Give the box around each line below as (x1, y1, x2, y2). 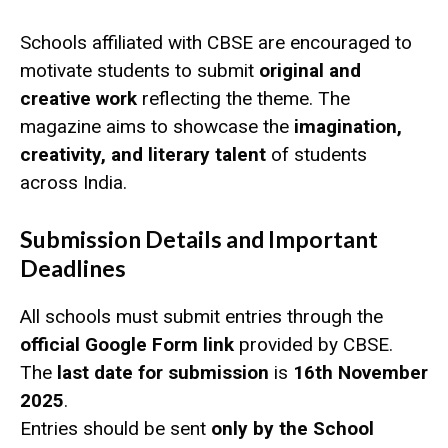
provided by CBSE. (234, 333, 393, 357)
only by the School (211, 417, 374, 441)
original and (259, 58, 361, 82)
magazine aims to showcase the (20, 114, 294, 138)
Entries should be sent (20, 417, 211, 441)
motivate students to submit (20, 58, 259, 82)
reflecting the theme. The (137, 86, 350, 110)
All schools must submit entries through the (20, 305, 383, 329)
